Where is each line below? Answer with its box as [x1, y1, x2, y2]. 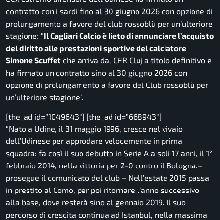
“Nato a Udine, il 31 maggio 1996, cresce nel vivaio [6, 124, 183, 134]
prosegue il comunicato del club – [6, 173, 128, 183]
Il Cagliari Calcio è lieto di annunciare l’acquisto [44, 31, 214, 41]
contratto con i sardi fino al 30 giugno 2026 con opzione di [6, 6, 213, 16]
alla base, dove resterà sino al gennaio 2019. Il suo [6, 197, 186, 207]
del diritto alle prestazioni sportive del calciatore [6, 43, 186, 53]
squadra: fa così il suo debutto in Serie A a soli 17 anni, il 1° [6, 148, 212, 158]
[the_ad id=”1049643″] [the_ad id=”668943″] [6, 112, 162, 122]
